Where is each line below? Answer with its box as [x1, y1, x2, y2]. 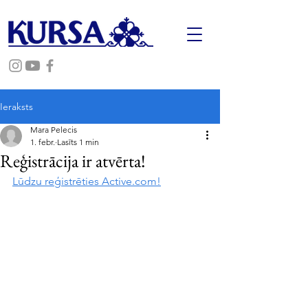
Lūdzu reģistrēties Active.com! [12, 175, 161, 188]
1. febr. [30, 137, 55, 147]
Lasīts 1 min [57, 137, 99, 147]
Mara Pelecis [30, 124, 77, 135]
